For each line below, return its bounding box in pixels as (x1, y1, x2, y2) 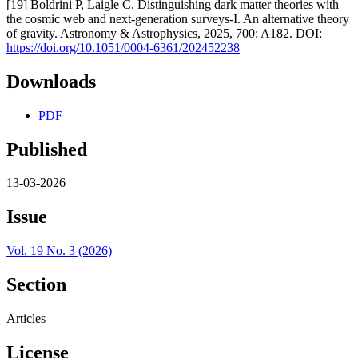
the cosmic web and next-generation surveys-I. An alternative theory (6, 11, 349, 26)
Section (6, 274, 66, 296)
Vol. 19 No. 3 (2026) (6, 244, 112, 258)
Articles (6, 312, 46, 326)
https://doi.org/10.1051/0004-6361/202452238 (6, 40, 240, 54)
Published (6, 138, 87, 160)
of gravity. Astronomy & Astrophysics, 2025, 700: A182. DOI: (6, 26, 322, 40)
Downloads (6, 70, 96, 92)
